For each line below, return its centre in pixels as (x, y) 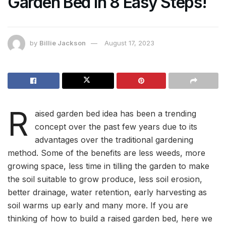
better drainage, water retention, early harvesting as (107, 192)
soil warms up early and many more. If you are (98, 205)
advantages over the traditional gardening (114, 139)
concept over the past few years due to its (116, 126)
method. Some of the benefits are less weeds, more (106, 153)
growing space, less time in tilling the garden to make (108, 166)
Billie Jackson (63, 43)
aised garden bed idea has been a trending (115, 113)
